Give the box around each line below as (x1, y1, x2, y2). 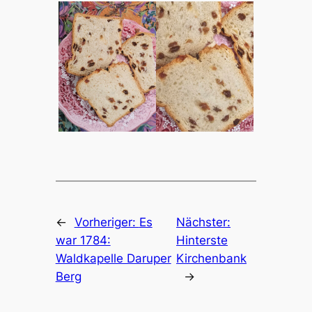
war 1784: (55, 233, 111, 247)
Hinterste (176, 233, 228, 247)
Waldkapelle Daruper (55, 251, 171, 265)
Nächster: (176, 214, 231, 229)
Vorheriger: (74, 214, 139, 229)
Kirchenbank (176, 251, 247, 265)
